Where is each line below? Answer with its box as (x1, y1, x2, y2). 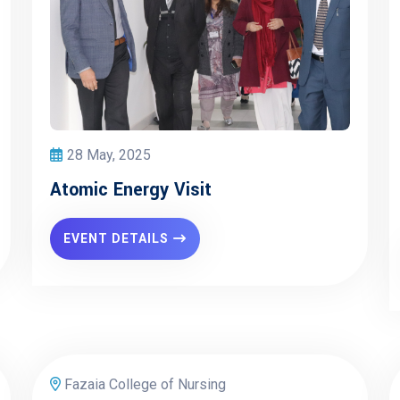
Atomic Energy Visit (50, 177, 212, 203)
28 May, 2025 (67, 146, 151, 163)
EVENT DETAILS (63, 231, 169, 246)
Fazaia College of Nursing (61, 376, 226, 393)
